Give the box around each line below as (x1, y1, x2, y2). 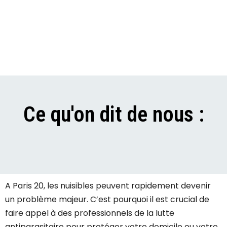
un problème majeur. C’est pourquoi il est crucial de (5, 194, 209, 206)
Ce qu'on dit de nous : (23, 102, 204, 127)
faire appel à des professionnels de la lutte (5, 207, 174, 219)
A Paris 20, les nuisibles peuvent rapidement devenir (5, 180, 211, 192)
